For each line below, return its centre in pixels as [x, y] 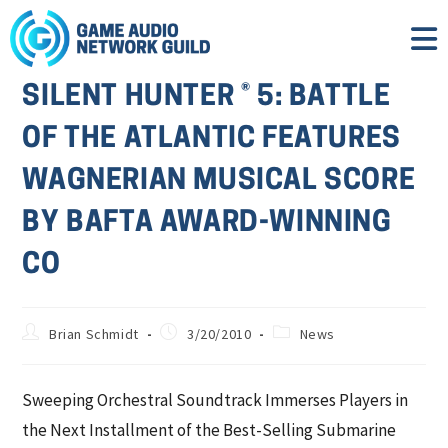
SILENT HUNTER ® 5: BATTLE [206, 98]
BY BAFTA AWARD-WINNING [207, 224]
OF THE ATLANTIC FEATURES [211, 140]
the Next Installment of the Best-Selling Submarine [209, 430]
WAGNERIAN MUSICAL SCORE [219, 182]
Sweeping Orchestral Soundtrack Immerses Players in [215, 400]
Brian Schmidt [94, 334]
